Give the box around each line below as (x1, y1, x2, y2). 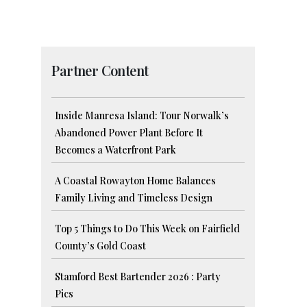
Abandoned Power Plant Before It (55, 126, 204, 140)
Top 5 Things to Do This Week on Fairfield (55, 222, 241, 236)
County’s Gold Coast (55, 239, 147, 253)
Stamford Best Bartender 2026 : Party (55, 270, 221, 284)
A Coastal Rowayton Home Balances (55, 174, 217, 188)
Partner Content (51, 61, 149, 80)
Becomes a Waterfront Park (55, 143, 177, 157)
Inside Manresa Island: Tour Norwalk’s (55, 109, 230, 123)
